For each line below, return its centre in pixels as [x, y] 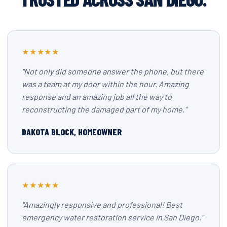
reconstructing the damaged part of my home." [104, 109]
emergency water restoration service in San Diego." [112, 217]
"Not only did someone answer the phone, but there [113, 71]
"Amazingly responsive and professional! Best [102, 204]
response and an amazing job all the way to [97, 97]
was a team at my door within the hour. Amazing [105, 84]
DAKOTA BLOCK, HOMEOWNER [72, 132]
